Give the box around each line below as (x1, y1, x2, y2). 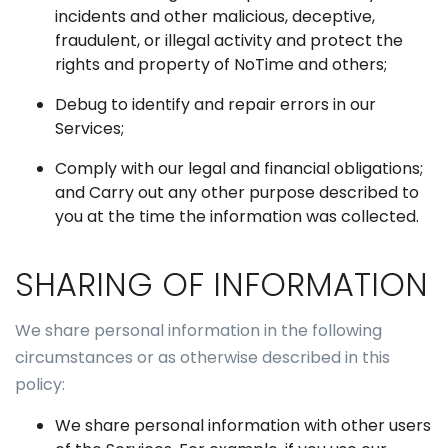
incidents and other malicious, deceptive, (55, 5, 375, 28)
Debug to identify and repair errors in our (55, 93, 376, 116)
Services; (55, 117, 124, 140)
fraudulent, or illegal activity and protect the (55, 29, 403, 52)
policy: (15, 373, 65, 396)
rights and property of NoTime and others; (55, 53, 387, 76)
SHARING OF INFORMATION (15, 262, 428, 307)
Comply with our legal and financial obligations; (55, 157, 423, 180)
